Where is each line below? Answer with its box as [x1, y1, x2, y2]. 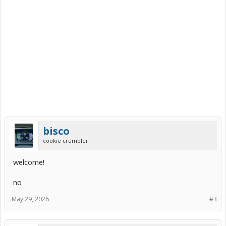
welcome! [13, 157, 44, 167]
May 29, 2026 [12, 195, 49, 204]
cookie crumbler [43, 137, 88, 145]
